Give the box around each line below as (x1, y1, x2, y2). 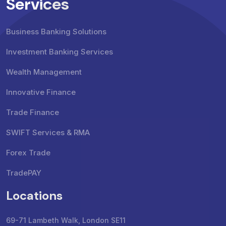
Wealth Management (6, 67, 82, 77)
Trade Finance (6, 107, 59, 117)
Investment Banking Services (6, 46, 113, 56)
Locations (6, 187, 63, 203)
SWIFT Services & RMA (6, 127, 90, 137)
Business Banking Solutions (6, 26, 106, 36)
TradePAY (6, 167, 41, 178)
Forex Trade (6, 147, 50, 157)
